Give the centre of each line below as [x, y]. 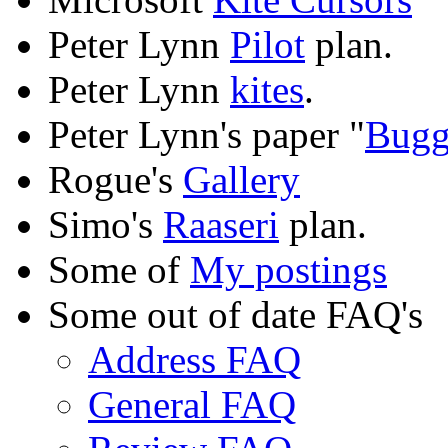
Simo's [105, 225]
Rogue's [115, 180]
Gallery [241, 180]
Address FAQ [194, 360]
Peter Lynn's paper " [206, 135]
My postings [288, 270]
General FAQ [192, 405]
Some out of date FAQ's [235, 315]
